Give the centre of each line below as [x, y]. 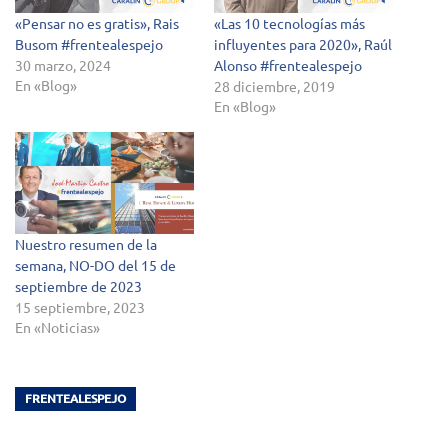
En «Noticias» [57, 327]
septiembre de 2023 [78, 286]
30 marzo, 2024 [63, 65]
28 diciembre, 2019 [274, 86]
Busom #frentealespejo [89, 44]
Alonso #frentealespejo [288, 65]
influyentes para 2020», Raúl [303, 44]
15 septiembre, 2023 [80, 307]
